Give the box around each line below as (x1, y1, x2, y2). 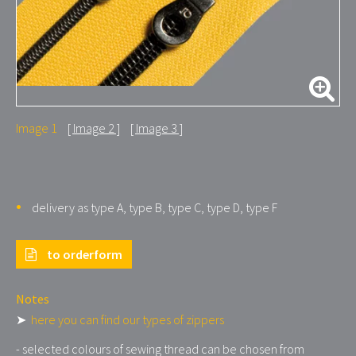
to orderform (44, 246, 122, 262)
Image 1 (16, 120, 57, 136)
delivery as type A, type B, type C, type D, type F (29, 199, 277, 215)
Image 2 (73, 120, 114, 136)
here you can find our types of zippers (29, 311, 224, 327)
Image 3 (136, 120, 177, 136)
